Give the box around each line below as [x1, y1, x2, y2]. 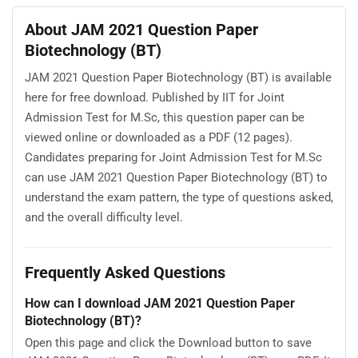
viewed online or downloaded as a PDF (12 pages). [25, 130, 292, 145]
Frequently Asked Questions [25, 263, 225, 283]
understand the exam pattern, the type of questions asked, [25, 190, 333, 205]
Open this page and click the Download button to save [25, 336, 312, 351]
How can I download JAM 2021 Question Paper [25, 296, 295, 312]
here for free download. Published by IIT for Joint [25, 90, 284, 105]
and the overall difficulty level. [25, 210, 183, 225]
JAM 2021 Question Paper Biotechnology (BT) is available [25, 70, 332, 86]
